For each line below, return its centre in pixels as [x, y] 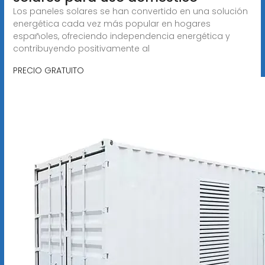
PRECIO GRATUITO [48, 70]
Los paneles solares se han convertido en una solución [130, 11]
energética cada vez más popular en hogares [112, 23]
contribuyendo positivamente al [81, 48]
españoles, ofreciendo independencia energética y [121, 36]
